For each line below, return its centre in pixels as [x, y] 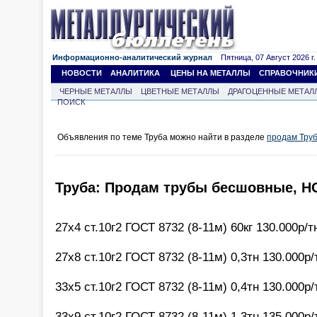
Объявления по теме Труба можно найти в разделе [162, 137]
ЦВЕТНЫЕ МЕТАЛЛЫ [180, 91]
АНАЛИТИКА [135, 73]
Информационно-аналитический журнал [132, 57]
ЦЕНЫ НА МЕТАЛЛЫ [211, 73]
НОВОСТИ [82, 73]
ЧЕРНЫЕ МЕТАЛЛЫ [96, 91]
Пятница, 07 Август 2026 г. [264, 57]
